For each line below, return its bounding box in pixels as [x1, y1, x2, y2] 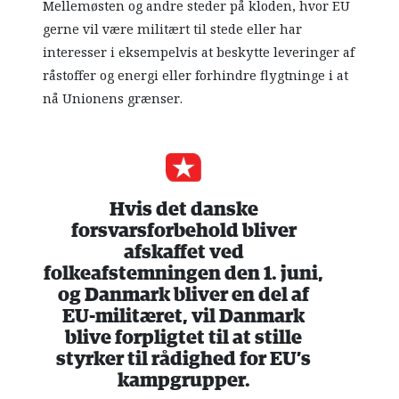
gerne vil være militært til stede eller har [43, 20, 303, 40]
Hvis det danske [109, 199, 258, 221]
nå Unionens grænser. [43, 89, 183, 110]
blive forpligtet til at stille [65, 328, 303, 349]
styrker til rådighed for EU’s [56, 349, 312, 370]
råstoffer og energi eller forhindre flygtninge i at [43, 66, 349, 86]
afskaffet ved [123, 242, 244, 264]
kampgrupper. [117, 370, 250, 392]
